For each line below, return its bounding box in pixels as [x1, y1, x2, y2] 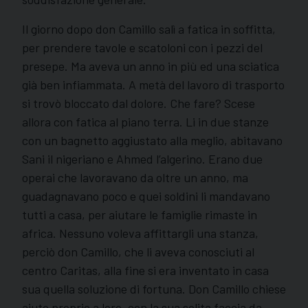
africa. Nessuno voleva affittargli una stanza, [22, 225, 258, 241]
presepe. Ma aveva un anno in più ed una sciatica [22, 58, 279, 74]
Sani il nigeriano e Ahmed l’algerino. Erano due [22, 151, 263, 166]
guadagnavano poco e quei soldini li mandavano [22, 188, 270, 203]
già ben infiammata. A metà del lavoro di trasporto [22, 76, 285, 92]
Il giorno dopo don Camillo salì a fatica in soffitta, [22, 21, 276, 36]
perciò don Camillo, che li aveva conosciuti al [22, 243, 254, 259]
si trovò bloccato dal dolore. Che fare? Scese [22, 95, 255, 111]
